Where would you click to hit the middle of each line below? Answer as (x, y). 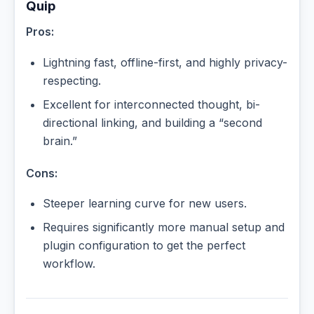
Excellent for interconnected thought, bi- (151, 104)
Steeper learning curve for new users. (145, 204)
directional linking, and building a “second (152, 122)
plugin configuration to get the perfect (144, 246)
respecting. (72, 80)
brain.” (60, 141)
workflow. (69, 264)
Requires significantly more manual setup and (164, 227)
